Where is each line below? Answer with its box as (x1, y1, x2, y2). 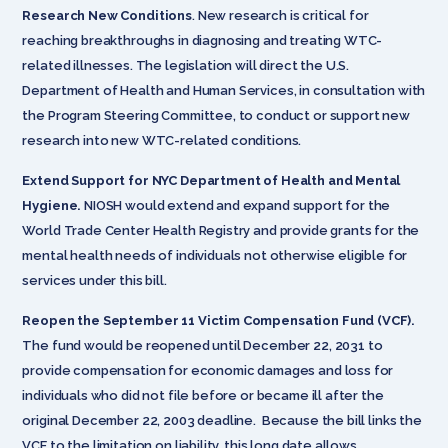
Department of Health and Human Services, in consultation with (22, 82, 426, 98)
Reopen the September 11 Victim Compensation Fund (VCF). (22, 312, 419, 328)
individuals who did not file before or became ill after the (22, 387, 384, 403)
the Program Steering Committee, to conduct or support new (22, 107, 410, 123)
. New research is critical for (191, 7, 369, 23)
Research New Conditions (22, 7, 192, 23)
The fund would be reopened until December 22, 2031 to (22, 337, 383, 353)
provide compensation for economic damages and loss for (22, 362, 394, 378)
